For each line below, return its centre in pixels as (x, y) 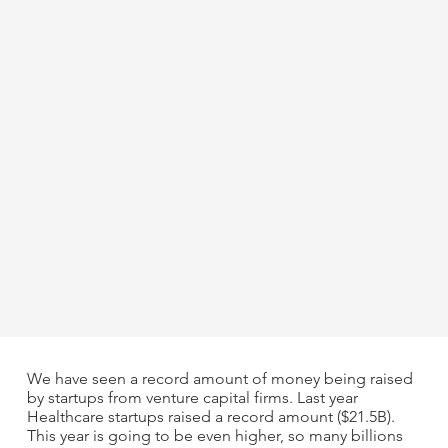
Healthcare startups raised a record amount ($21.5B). (210, 416)
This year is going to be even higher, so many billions (214, 435)
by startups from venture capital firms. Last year (192, 397)
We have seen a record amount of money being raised (219, 378)
